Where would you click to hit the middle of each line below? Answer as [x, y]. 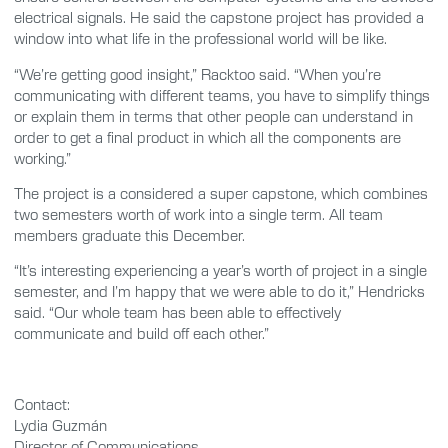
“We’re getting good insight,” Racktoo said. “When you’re [197, 73]
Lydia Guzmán [60, 425]
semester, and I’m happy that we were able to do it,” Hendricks [219, 291]
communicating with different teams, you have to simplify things [222, 94]
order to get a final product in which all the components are [207, 136]
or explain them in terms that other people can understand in [213, 115]
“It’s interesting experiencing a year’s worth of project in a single [220, 270]
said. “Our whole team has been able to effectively [177, 312]
